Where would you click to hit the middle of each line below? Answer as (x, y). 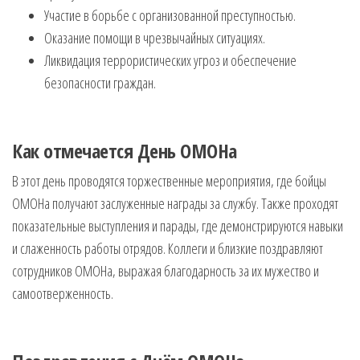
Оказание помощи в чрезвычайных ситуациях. (155, 38)
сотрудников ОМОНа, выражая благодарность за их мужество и (166, 271)
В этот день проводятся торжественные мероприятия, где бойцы (169, 181)
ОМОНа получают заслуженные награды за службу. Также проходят (175, 203)
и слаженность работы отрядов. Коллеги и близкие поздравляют (168, 248)
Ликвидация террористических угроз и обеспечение (170, 60)
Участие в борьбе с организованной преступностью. (170, 15)
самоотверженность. (63, 293)
